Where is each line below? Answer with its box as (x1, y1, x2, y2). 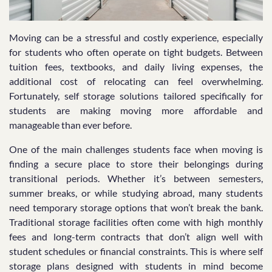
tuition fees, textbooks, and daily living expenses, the (9, 60, 263, 72)
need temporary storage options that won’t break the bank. (9, 201, 263, 213)
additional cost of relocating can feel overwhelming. (9, 75, 263, 87)
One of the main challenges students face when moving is (9, 143, 263, 155)
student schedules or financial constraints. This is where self (9, 245, 263, 257)
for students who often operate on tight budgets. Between (9, 46, 263, 58)
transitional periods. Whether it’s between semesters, (9, 172, 263, 184)
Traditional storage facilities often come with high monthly (9, 216, 263, 228)
